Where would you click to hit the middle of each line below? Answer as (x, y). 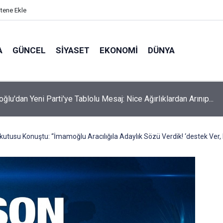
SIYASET (73, 50)
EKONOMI (119, 50)
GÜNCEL (29, 50)
